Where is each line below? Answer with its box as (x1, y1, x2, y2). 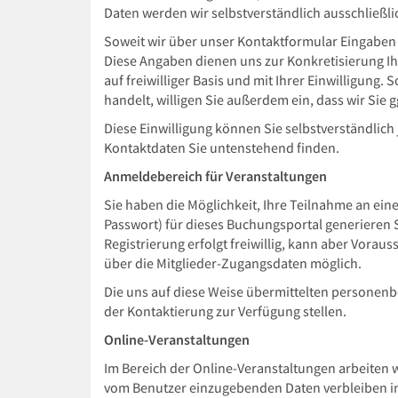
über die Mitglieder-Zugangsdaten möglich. (104, 255, 362, 272)
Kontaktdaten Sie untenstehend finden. (104, 139, 339, 156)
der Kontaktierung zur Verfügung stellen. (104, 303, 346, 320)
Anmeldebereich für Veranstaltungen (104, 168, 327, 185)
